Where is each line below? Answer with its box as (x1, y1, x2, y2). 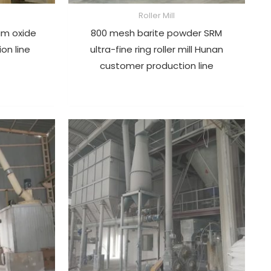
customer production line (99, 59, 214, 72)
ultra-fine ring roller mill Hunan (90, 42, 223, 56)
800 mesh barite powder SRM (91, 26, 223, 39)
